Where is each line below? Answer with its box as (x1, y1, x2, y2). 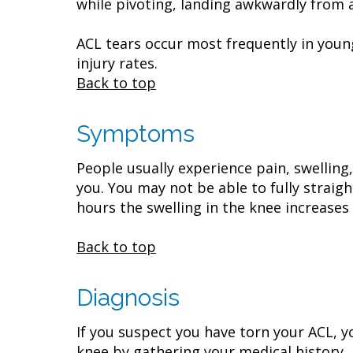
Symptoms (76, 120, 195, 147)
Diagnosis (76, 284, 180, 311)
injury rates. (76, 54, 165, 72)
